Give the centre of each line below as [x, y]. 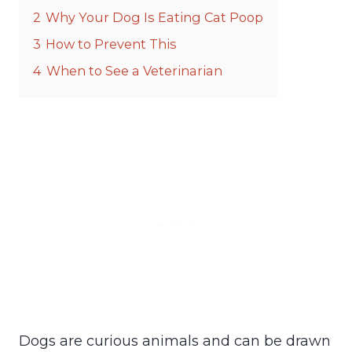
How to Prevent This [111, 44]
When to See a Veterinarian [134, 70]
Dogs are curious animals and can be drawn [175, 341]
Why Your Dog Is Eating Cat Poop [154, 17]
